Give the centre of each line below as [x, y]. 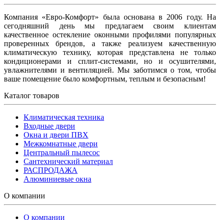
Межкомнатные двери [61, 143]
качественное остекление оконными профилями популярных [110, 34]
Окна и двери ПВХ [56, 135]
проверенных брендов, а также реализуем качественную [110, 43]
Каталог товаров [32, 95]
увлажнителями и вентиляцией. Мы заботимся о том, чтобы [110, 70]
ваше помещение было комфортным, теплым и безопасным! [105, 79]
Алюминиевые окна [57, 179]
